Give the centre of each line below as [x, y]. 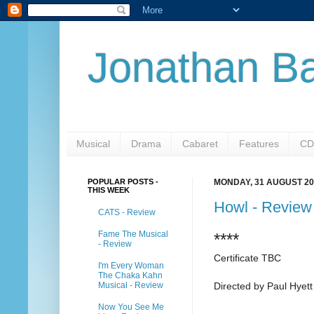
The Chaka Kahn [130, 275]
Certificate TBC [247, 258]
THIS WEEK [109, 190]
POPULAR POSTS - [123, 181]
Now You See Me [131, 307]
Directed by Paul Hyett [263, 286]
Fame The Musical [133, 234]
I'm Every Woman [131, 265]
